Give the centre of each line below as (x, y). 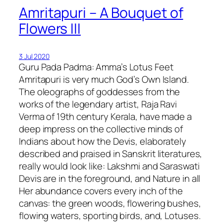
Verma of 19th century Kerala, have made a (105, 117)
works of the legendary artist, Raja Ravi (98, 104)
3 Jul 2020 (34, 56)
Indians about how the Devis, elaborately (103, 141)
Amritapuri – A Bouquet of (101, 13)
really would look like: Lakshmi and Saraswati (109, 166)
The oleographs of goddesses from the (100, 92)
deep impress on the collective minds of (101, 129)
